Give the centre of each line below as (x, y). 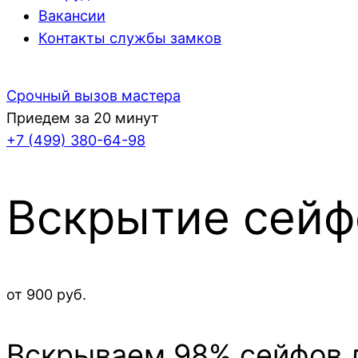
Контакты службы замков (130, 38)
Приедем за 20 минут (83, 118)
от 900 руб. (46, 295)
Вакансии (72, 16)
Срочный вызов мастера (93, 95)
